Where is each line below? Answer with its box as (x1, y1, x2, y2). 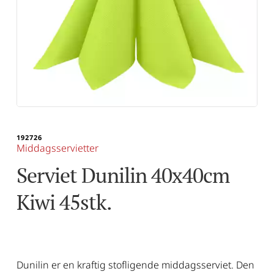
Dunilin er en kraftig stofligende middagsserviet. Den (16, 258, 254, 272)
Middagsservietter (16, 141, 98, 155)
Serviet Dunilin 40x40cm (16, 161, 229, 190)
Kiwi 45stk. (16, 188, 111, 217)
